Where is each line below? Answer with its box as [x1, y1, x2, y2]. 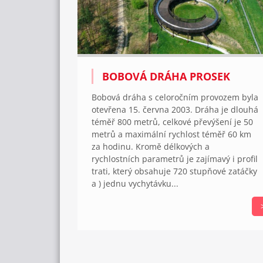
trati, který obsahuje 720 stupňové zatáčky [92, 166, 257, 177]
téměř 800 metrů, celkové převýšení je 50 [92, 116, 253, 128]
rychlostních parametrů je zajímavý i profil [92, 153, 258, 165]
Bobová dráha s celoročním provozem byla [92, 92, 258, 103]
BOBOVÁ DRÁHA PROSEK [102, 69, 230, 84]
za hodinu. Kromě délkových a [92, 141, 210, 153]
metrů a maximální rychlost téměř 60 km [92, 129, 251, 140]
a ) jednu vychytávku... [92, 178, 178, 190]
